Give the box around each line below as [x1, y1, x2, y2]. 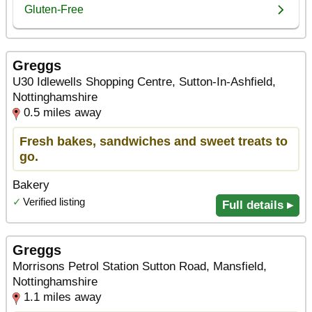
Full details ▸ [222, 198, 293, 212]
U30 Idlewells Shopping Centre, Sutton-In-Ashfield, [13, 75, 276, 88]
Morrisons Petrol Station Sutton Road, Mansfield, [13, 259, 267, 273]
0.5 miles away [24, 105, 102, 119]
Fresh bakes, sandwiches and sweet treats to [19, 133, 288, 148]
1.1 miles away [24, 290, 102, 304]
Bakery [13, 178, 49, 192]
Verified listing [23, 195, 85, 208]
